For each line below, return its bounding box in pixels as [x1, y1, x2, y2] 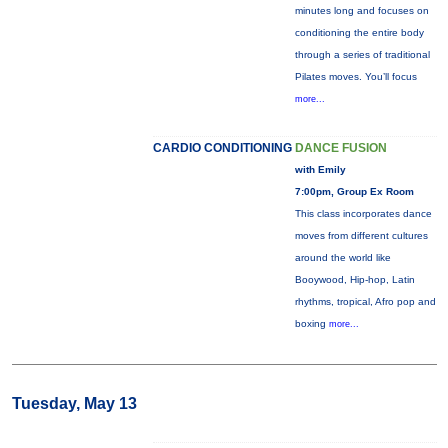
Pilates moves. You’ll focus [294, 71, 417, 82]
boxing [294, 318, 329, 329]
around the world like [294, 252, 391, 263]
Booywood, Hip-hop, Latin [294, 274, 415, 285]
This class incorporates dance [294, 208, 432, 219]
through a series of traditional [294, 49, 430, 60]
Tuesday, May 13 [11, 395, 137, 412]
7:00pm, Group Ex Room [294, 186, 414, 197]
